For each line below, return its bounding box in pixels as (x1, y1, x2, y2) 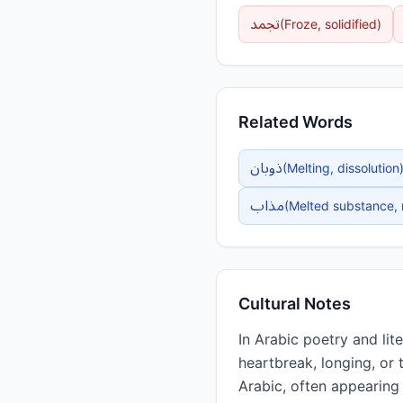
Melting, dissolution (287, 160, 399, 175)
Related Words (238, 112, 353, 131)
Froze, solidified (284, 16, 377, 31)
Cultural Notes (238, 294, 351, 313)
